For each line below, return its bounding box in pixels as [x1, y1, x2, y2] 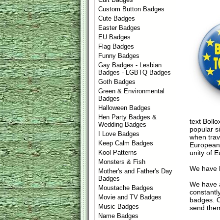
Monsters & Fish [98, 158, 146, 165]
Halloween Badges [98, 104, 151, 111]
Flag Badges [98, 43, 135, 50]
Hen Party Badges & [98, 113, 157, 121]
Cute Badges [98, 15, 136, 22]
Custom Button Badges [98, 5, 165, 13]
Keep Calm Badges [98, 139, 154, 147]
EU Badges [98, 33, 131, 41]
